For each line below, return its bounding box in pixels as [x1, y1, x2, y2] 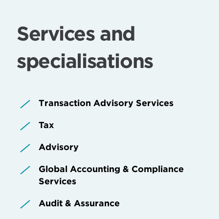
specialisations [17, 49, 153, 73]
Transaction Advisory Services [39, 98, 174, 109]
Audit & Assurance [39, 198, 120, 209]
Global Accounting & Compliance [39, 164, 184, 175]
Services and [17, 22, 135, 46]
